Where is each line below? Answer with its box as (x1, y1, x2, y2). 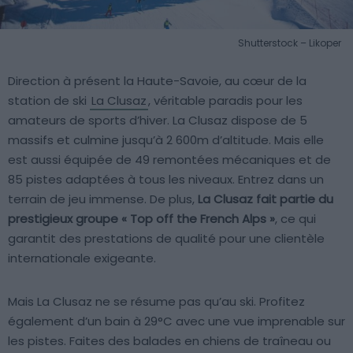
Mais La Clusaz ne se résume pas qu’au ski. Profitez (8, 293, 305, 310)
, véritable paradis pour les (148, 92, 303, 110)
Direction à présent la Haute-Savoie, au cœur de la (8, 72, 307, 90)
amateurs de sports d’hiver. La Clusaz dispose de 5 (8, 112, 307, 129)
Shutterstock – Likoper (238, 36, 341, 50)
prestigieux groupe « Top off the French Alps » (8, 210, 275, 228)
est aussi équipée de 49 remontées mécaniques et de (8, 151, 331, 169)
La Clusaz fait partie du (198, 191, 333, 208)
